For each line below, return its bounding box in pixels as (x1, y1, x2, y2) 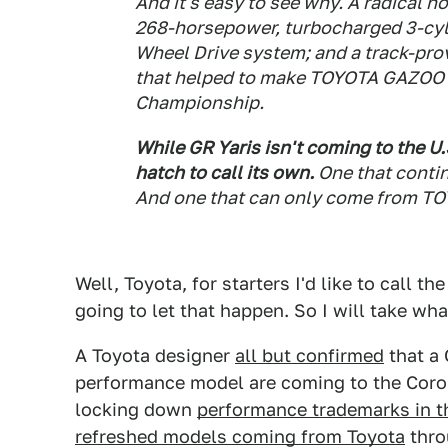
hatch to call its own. (135, 162, 314, 183)
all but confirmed (235, 345, 384, 366)
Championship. (135, 92, 264, 113)
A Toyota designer (75, 345, 235, 366)
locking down (75, 399, 197, 420)
